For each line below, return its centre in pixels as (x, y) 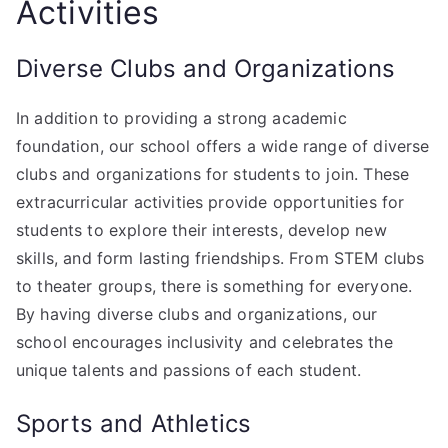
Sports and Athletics (134, 423)
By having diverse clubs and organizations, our (197, 313)
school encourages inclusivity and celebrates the (204, 341)
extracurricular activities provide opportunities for (210, 201)
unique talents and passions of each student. (189, 369)
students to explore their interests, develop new (201, 229)
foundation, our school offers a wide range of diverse (223, 145)
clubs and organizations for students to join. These (213, 173)
